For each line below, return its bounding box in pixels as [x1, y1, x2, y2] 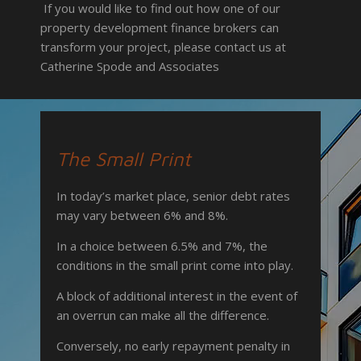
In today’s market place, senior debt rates [56, 188, 290, 205]
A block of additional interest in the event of [56, 288, 297, 305]
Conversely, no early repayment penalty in [56, 338, 290, 355]
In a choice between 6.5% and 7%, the [56, 238, 268, 255]
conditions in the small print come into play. [56, 257, 293, 274]
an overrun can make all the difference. [56, 307, 269, 324]
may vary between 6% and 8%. [56, 207, 228, 224]
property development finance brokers [40, 19, 257, 36]
